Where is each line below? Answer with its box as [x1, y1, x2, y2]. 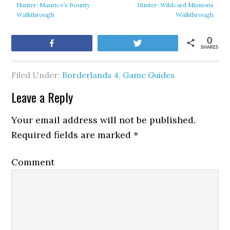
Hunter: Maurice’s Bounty [16, 1, 90, 9]
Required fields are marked [11, 129, 134, 141]
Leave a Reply [11, 88, 73, 106]
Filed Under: [11, 70, 63, 80]
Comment [11, 156, 55, 168]
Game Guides [123, 70, 175, 80]
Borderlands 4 [62, 70, 119, 80]
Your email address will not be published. [11, 114, 196, 126]
